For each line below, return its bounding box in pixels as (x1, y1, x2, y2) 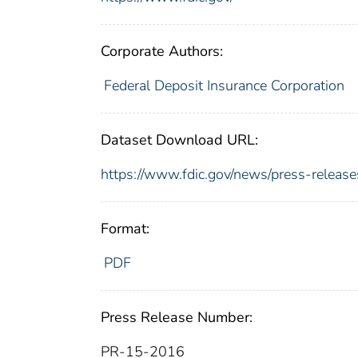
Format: (101, 218, 149, 238)
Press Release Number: (101, 307, 253, 327)
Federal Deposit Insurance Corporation (103, 75, 344, 95)
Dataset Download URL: (101, 129, 258, 149)
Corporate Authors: (101, 41, 223, 61)
